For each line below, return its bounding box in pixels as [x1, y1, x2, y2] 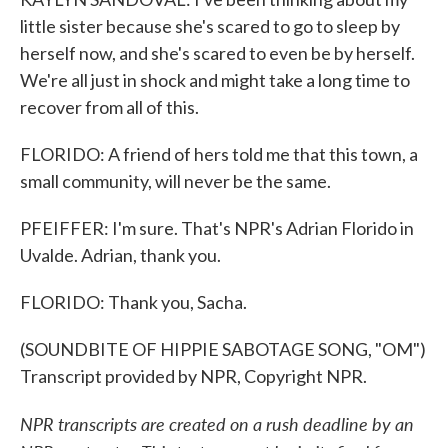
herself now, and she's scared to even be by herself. [20, 42, 415, 64]
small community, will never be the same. [20, 170, 331, 192]
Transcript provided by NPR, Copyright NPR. [20, 365, 367, 387]
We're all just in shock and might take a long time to [20, 69, 410, 91]
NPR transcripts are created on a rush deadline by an [20, 411, 414, 436]
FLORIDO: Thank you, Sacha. [20, 291, 247, 313]
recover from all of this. [20, 96, 199, 118]
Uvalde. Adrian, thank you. [20, 244, 221, 266]
